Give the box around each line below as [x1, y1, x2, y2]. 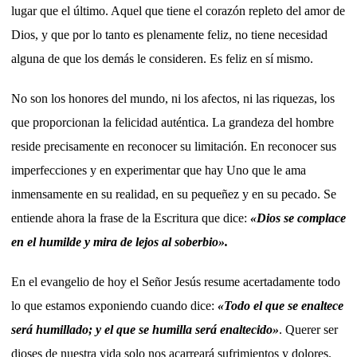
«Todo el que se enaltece [218, 298, 343, 312]
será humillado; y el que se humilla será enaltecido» [11, 322, 279, 336]
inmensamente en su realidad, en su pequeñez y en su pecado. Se [11, 186, 336, 201]
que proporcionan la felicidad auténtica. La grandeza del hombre [11, 115, 334, 129]
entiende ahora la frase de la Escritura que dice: [11, 210, 250, 225]
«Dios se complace [250, 210, 346, 225]
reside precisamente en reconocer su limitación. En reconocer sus [11, 139, 336, 153]
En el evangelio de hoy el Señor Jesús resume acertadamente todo [11, 274, 340, 288]
